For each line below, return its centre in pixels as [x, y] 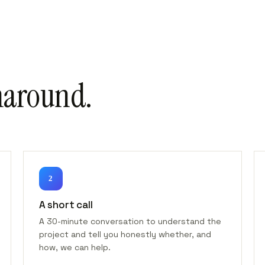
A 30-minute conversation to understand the [130, 221]
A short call [66, 205]
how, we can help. [75, 247]
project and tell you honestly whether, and [125, 234]
